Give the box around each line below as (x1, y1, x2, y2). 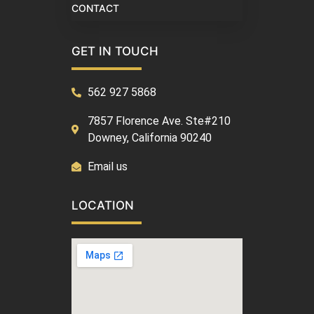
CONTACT (71, 2, 119, 15)
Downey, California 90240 (87, 131, 212, 145)
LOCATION (71, 198, 134, 213)
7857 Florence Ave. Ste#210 (87, 114, 231, 128)
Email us (87, 160, 128, 174)
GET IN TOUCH (71, 44, 158, 59)
